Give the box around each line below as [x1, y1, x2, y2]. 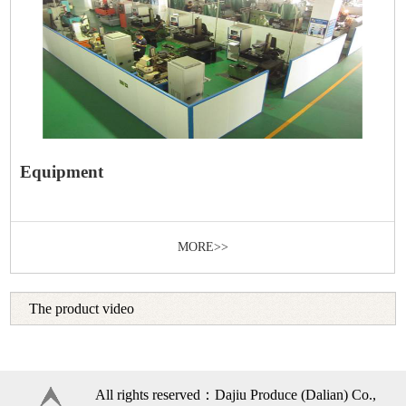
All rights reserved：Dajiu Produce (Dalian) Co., [94, 386, 376, 402]
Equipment [20, 162, 104, 182]
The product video [29, 301, 135, 317]
